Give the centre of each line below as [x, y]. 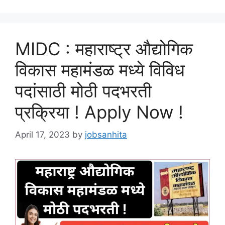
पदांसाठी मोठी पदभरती [83, 91]
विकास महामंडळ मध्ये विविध [100, 70]
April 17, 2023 [42, 134]
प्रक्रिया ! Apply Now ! [99, 112]
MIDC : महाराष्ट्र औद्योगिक [104, 49]
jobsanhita [106, 134]
